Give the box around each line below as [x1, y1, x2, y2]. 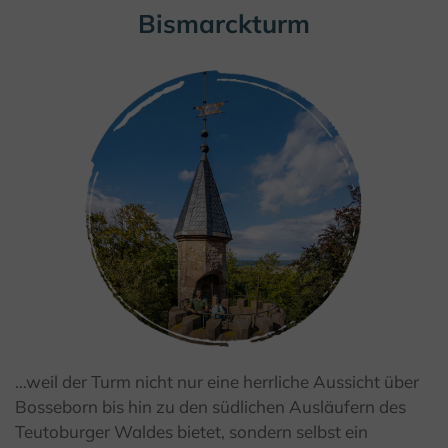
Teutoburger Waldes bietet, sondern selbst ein [15, 421, 368, 443]
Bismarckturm [138, 7, 310, 40]
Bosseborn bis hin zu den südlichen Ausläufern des [15, 396, 406, 418]
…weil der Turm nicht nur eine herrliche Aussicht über [15, 371, 419, 393]
